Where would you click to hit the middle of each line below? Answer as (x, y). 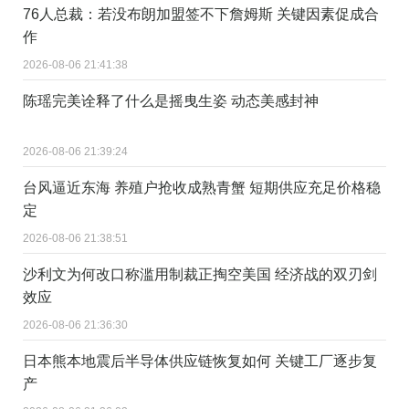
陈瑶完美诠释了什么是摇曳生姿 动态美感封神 (171, 100)
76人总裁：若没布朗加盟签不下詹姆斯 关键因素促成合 (201, 14)
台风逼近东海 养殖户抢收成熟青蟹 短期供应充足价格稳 (202, 187)
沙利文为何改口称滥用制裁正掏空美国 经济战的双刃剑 (200, 274)
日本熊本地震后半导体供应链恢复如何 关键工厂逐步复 (200, 361)
